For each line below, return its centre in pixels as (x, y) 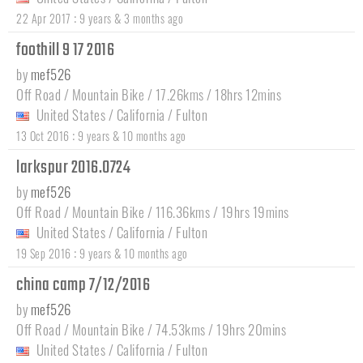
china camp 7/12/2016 (85, 285)
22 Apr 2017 (44, 18)
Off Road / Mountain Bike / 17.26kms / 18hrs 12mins (149, 94)
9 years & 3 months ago (131, 18)
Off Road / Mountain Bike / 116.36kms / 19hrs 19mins (153, 211)
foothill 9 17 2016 (67, 50)
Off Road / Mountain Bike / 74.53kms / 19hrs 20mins (151, 329)
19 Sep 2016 (44, 253)
